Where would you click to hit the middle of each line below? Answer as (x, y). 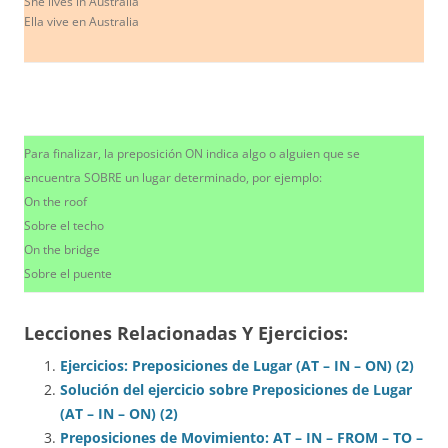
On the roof (55, 201)
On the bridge (62, 249)
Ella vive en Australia (81, 21)
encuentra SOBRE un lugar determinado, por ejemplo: (173, 177)
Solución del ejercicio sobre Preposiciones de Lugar (236, 389)
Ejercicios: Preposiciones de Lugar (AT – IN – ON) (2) (237, 365)
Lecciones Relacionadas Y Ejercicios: (186, 332)
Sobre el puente (68, 273)
